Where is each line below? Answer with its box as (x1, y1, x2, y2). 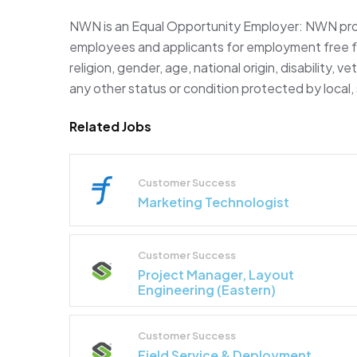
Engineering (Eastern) (138, 281, 276, 299)
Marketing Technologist (138, 193, 289, 210)
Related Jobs (69, 118, 151, 135)
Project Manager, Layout (138, 266, 294, 284)
